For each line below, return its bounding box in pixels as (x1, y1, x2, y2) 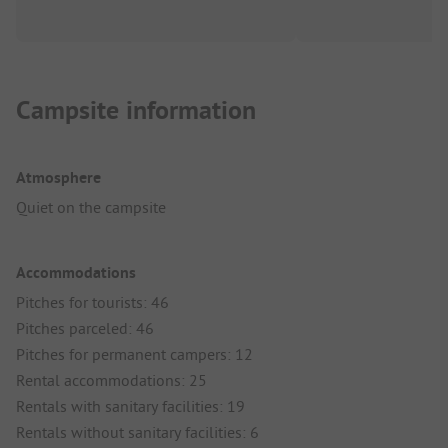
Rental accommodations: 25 (16, 370, 207, 391)
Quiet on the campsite (16, 197, 166, 218)
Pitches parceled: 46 (16, 318, 154, 339)
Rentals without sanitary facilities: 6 (16, 422, 259, 443)
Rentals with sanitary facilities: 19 (16, 396, 245, 417)
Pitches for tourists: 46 (16, 292, 169, 313)
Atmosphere (16, 167, 101, 189)
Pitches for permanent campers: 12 (16, 344, 253, 365)
